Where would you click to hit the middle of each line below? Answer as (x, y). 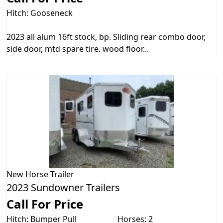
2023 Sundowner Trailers (63, 187)
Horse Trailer (50, 174)
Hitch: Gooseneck (40, 13)
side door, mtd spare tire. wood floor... (78, 49)
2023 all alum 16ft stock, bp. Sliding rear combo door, (106, 37)
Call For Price (45, 204)
